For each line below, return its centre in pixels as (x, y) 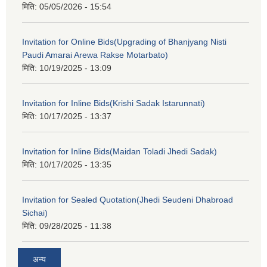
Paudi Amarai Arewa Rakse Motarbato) (95, 55)
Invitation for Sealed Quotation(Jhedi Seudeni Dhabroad (128, 199)
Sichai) (35, 212)
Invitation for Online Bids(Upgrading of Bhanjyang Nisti (124, 41)
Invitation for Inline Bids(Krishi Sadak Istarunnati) (114, 103)
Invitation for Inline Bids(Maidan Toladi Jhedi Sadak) (119, 151)
